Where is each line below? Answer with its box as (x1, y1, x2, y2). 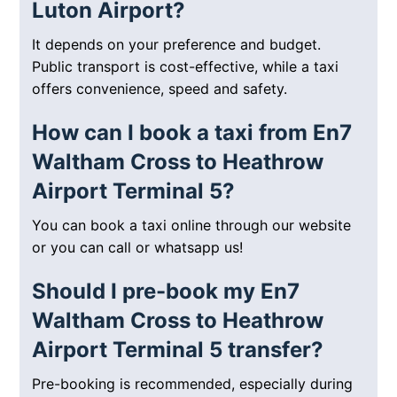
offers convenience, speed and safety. (32, 80, 288, 98)
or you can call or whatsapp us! (32, 238, 244, 257)
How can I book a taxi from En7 (32, 120, 353, 146)
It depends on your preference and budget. (32, 35, 322, 54)
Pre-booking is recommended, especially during (32, 375, 354, 393)
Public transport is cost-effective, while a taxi (32, 58, 339, 76)
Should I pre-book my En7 (32, 278, 300, 305)
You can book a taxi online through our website (32, 216, 352, 235)
